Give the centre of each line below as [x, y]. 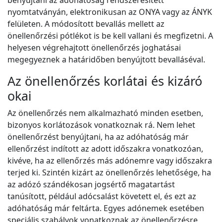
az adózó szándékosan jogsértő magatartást [91, 185]
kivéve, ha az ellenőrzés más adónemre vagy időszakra [110, 161]
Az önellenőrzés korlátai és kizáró [105, 81]
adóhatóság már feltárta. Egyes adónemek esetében [106, 208]
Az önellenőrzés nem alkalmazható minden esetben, [105, 113]
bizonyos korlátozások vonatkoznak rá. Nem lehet [101, 125]
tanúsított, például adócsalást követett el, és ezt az [102, 196]
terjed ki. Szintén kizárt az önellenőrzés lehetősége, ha [109, 173]
